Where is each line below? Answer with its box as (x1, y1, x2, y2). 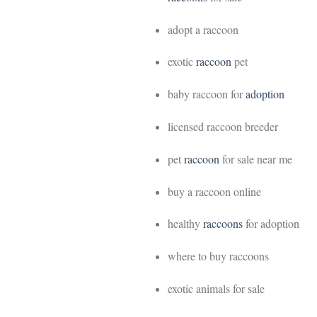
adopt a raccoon (167, 21, 238, 37)
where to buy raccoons (167, 248, 269, 264)
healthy (167, 216, 203, 231)
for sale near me (219, 151, 292, 166)
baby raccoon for (167, 86, 246, 102)
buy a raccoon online (167, 183, 261, 199)
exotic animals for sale (167, 280, 265, 296)
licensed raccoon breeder (167, 118, 278, 134)
